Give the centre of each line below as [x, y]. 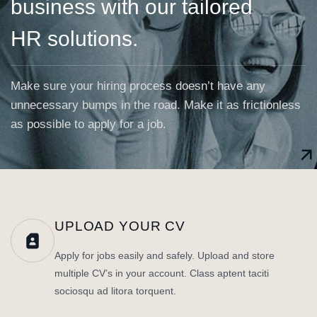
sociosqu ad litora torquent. [115, 291]
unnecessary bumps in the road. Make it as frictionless [156, 105]
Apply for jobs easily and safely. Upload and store [165, 255]
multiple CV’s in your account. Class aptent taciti [162, 273]
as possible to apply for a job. [88, 124]
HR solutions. [74, 39]
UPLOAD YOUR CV [120, 226]
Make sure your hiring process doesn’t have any [138, 86]
